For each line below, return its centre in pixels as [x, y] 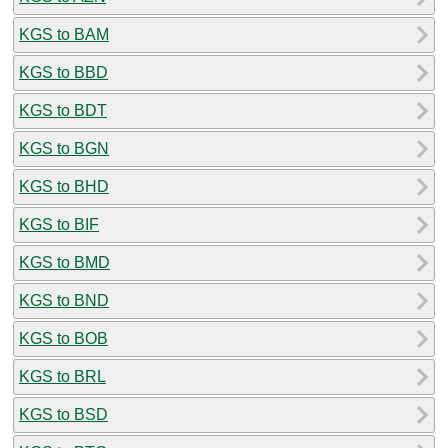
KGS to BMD [64, 262]
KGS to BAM [64, 34]
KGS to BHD [64, 186]
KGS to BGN [64, 148]
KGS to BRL [62, 376]
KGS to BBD [63, 72]
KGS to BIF [59, 224]
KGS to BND [64, 300]
